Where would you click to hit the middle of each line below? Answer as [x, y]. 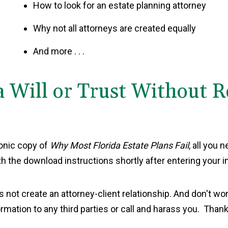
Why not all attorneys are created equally [114, 28]
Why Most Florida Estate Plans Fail [119, 146]
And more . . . [59, 51]
